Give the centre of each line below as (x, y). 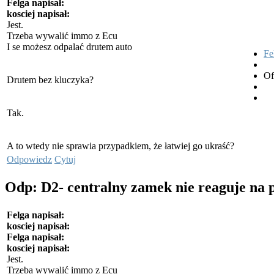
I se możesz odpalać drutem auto (71, 47)
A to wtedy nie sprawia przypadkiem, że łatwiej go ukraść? (122, 146)
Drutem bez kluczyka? (50, 80)
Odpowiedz (29, 160)
